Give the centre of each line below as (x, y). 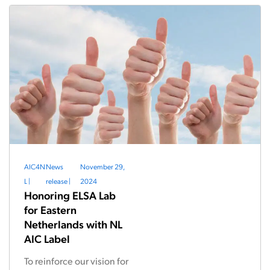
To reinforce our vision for (76, 261)
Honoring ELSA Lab (70, 195)
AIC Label (47, 238)
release (56, 181)
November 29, (103, 166)
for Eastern (50, 209)
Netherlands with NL (73, 224)
